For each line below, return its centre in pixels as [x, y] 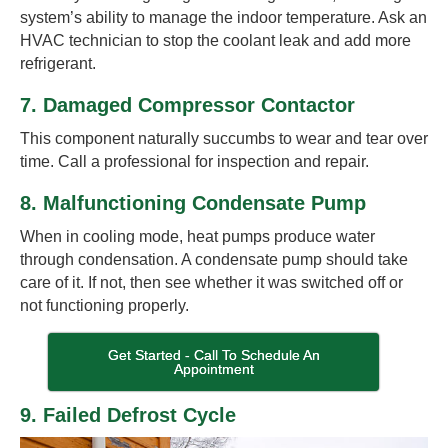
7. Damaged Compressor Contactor [187, 104]
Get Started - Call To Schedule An [213, 354]
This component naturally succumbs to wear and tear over [224, 138]
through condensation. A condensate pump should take [214, 259]
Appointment [213, 368]
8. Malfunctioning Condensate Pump [193, 202]
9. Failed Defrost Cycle [128, 414]
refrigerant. [58, 63]
